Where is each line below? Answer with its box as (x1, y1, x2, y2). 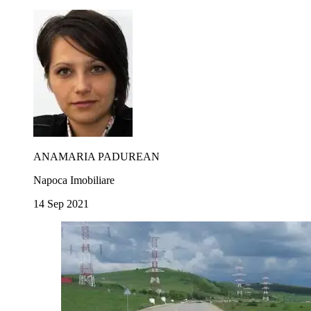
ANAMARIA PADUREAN (33, 150, 160, 162)
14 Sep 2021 (33, 197, 89, 210)
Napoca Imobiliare (33, 174, 115, 186)
